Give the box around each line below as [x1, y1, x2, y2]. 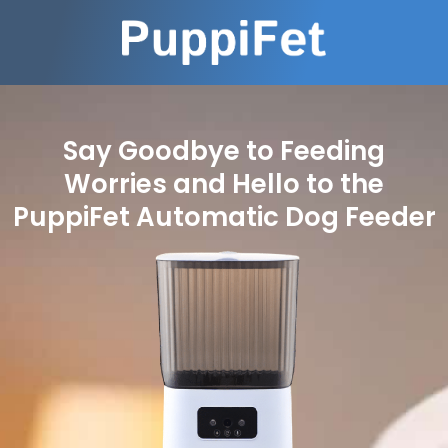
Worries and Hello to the [64, 166, 384, 203]
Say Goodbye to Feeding [63, 133, 385, 170]
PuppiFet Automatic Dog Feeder [12, 199, 436, 236]
